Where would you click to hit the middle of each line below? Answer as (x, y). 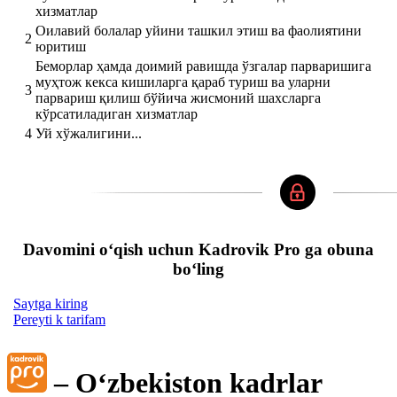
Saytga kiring (51, 303)
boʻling (198, 269)
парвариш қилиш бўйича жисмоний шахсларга (178, 98)
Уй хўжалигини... (89, 134)
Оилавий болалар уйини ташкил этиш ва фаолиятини (198, 31)
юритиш (61, 47)
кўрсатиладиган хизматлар (117, 114)
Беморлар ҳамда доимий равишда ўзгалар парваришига (203, 66)
